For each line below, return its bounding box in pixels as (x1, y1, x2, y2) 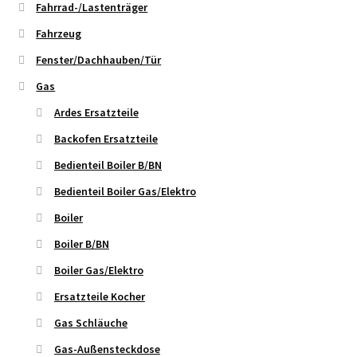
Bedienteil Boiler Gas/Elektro (53, 184, 196, 199)
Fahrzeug (36, 26, 82, 41)
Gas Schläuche (53, 316, 127, 331)
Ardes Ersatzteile (53, 105, 139, 120)
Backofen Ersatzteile (53, 131, 158, 147)
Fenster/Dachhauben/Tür (36, 53, 162, 68)
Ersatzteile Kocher (53, 289, 145, 304)
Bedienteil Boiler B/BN (53, 158, 162, 173)
